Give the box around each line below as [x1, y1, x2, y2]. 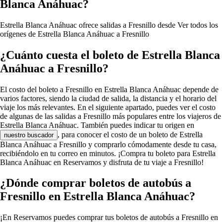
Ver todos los [177, 20, 218, 29]
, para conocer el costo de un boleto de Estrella [57, 130, 203, 139]
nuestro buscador [4, 131, 54, 139]
